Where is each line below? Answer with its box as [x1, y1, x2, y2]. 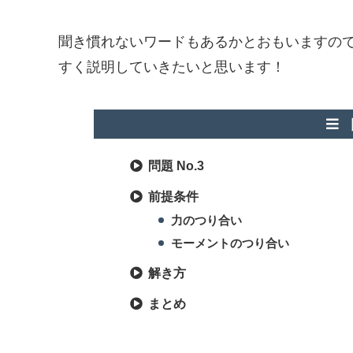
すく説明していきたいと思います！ [58, 59, 285, 76]
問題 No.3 [147, 158, 204, 173]
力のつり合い [171, 214, 243, 227]
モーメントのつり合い [171, 236, 290, 250]
